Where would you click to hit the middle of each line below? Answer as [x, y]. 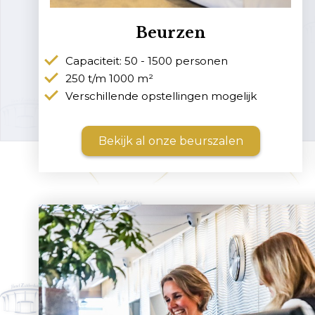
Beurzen [171, 33]
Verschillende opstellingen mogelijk [161, 96]
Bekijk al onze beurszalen [171, 141]
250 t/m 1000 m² [109, 79]
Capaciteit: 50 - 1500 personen [147, 61]
